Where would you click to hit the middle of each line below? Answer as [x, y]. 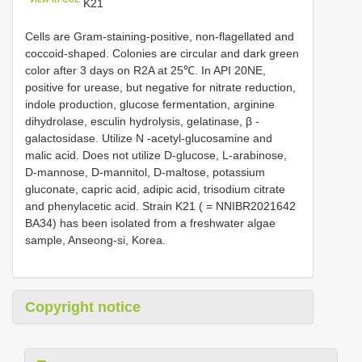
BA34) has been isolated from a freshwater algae [150, 223]
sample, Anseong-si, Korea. [95, 240]
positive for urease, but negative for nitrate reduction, [160, 87]
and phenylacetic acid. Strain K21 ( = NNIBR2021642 [160, 206]
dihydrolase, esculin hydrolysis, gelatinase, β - [142, 121]
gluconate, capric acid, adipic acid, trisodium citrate [155, 189]
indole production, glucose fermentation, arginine [150, 104]
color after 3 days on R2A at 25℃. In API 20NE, [145, 70]
